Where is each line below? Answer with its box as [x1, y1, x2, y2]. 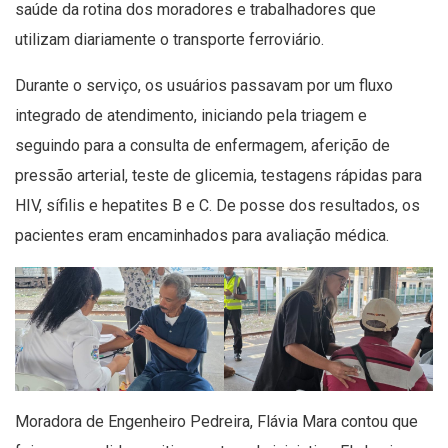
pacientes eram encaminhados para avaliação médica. [15, 225, 389, 245]
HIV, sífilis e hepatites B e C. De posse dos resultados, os [15, 195, 420, 215]
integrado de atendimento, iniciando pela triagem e [15, 105, 367, 125]
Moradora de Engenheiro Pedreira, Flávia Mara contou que [15, 411, 418, 431]
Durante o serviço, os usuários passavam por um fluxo [15, 75, 393, 95]
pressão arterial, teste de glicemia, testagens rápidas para [15, 165, 422, 185]
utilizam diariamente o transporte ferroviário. [15, 29, 324, 49]
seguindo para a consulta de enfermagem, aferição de [15, 135, 390, 155]
